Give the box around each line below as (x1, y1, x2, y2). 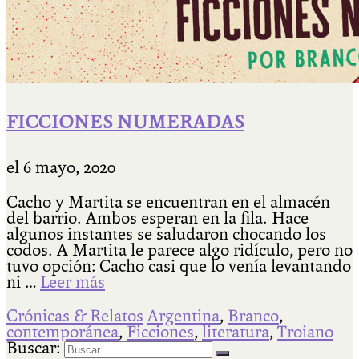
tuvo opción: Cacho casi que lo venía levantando (6, 256, 351, 276)
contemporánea (6, 322, 119, 342)
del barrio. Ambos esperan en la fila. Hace (6, 208, 309, 228)
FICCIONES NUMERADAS (6, 111, 244, 135)
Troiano (277, 322, 333, 342)
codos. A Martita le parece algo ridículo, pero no (6, 240, 353, 260)
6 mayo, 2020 (23, 158, 115, 178)
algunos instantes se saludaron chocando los (6, 224, 326, 244)
